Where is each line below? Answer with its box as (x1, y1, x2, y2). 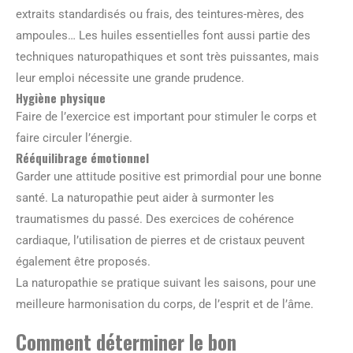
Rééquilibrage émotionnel (16, 148, 149, 166)
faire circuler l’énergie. (16, 130, 132, 145)
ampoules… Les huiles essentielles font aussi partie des (16, 28, 310, 43)
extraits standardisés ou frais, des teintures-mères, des (16, 6, 304, 21)
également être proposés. (16, 254, 150, 269)
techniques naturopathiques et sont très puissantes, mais (16, 49, 319, 64)
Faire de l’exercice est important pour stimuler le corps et (16, 109, 317, 124)
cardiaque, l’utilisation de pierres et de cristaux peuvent (16, 232, 305, 247)
